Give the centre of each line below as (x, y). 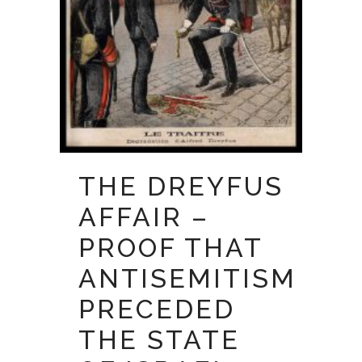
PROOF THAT (170, 248)
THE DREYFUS (181, 187)
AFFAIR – (144, 217)
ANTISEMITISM (187, 279)
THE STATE (159, 340)
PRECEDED (157, 309)
